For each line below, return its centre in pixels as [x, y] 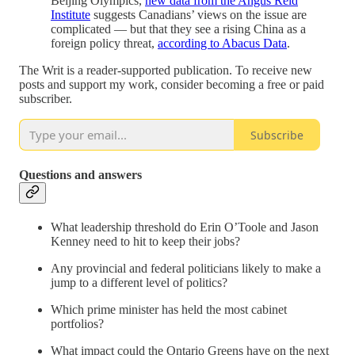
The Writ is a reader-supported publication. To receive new [166, 71]
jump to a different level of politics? [139, 282]
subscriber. [46, 99]
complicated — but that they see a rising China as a [178, 29]
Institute [71, 15]
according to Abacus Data [222, 44]
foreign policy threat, [104, 44]
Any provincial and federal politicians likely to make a [186, 268]
